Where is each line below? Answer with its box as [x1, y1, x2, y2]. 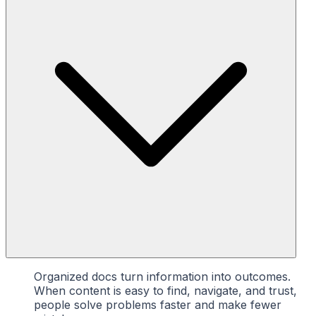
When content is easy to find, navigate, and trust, [34, 283, 297, 298]
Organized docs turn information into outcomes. [34, 269, 291, 284]
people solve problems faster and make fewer [34, 297, 281, 312]
